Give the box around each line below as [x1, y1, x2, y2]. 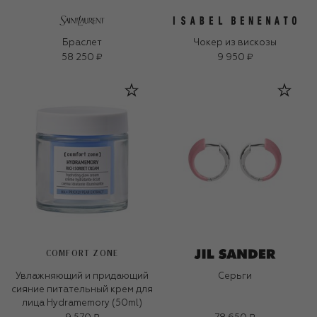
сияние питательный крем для [11, 285, 153, 295]
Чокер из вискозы [193, 38, 277, 48]
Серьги [218, 272, 252, 282]
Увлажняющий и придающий [16, 272, 149, 282]
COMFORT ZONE [45, 250, 119, 258]
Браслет [62, 38, 102, 48]
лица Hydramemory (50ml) [22, 299, 142, 309]
